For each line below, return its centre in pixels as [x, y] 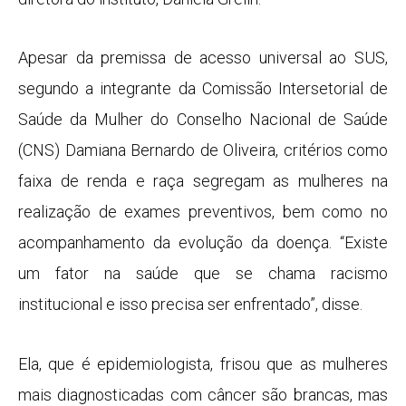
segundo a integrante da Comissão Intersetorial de [203, 89]
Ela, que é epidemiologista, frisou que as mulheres [203, 363]
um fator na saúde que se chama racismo [203, 274]
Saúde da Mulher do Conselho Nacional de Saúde [203, 120]
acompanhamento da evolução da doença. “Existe [203, 243]
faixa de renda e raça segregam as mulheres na [203, 181]
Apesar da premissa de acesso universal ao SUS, [203, 58]
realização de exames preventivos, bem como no [203, 212]
